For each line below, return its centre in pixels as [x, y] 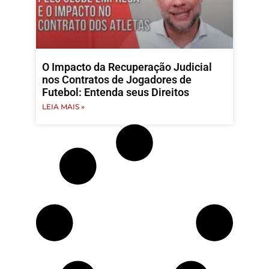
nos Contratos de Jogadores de [117, 80]
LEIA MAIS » [63, 107]
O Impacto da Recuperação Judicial [127, 67]
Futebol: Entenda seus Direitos [116, 92]
